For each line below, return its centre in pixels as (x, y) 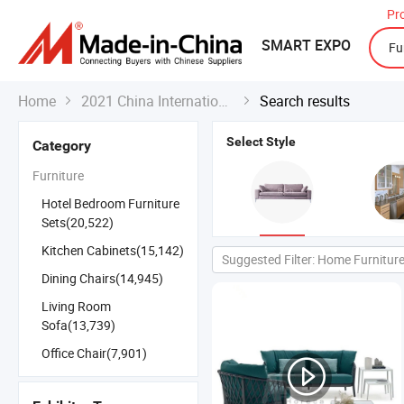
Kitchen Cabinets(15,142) (113, 250)
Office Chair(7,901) (94, 353)
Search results (305, 101)
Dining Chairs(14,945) (102, 278)
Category (62, 146)
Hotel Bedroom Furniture (110, 203)
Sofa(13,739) (78, 325)
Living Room (76, 306)
